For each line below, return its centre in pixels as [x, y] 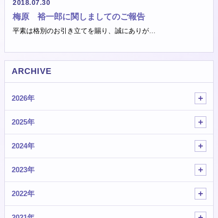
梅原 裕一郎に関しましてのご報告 [79, 17]
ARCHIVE [32, 71]
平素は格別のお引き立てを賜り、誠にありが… [84, 31]
